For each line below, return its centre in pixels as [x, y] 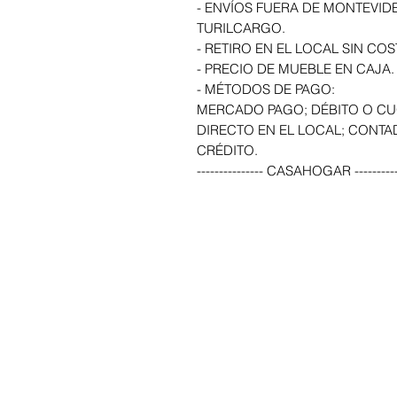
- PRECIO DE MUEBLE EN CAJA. [296, 69]
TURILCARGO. [241, 28]
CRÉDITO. [227, 150]
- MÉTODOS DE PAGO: [266, 89]
